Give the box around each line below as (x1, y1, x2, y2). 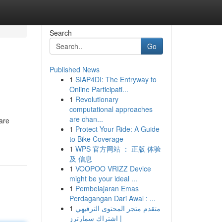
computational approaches (69, 104, 153, 114)
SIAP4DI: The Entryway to (75, 74, 157, 84)
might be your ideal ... (69, 173, 137, 183)
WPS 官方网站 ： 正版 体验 (75, 144, 161, 154)
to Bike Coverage (69, 134, 123, 144)
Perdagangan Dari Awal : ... (69, 193, 156, 203)
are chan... (69, 114, 103, 124)
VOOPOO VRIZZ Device (75, 164, 151, 173)
